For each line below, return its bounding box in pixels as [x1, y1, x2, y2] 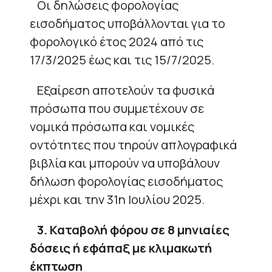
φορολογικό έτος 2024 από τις [30, 33, 203, 50]
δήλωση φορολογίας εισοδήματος [30, 172, 223, 189]
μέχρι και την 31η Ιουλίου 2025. [30, 191, 205, 208]
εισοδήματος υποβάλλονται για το [30, 15, 225, 32]
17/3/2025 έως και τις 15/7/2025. [30, 51, 214, 68]
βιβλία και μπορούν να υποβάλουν [30, 154, 220, 171]
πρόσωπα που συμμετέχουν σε [30, 100, 204, 117]
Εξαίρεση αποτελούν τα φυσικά [30, 81, 214, 98]
